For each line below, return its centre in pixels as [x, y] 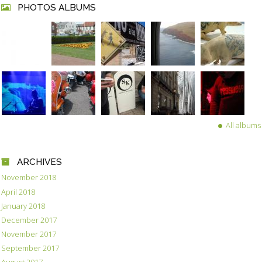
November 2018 [29, 177]
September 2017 [30, 248]
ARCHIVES [39, 162]
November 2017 [29, 234]
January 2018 [23, 206]
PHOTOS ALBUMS [56, 8]
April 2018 [18, 192]
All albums [243, 125]
